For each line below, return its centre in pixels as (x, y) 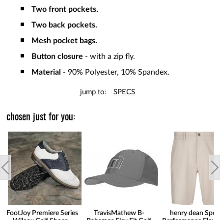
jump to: (93, 92)
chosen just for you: (41, 118)
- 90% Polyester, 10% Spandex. (116, 72)
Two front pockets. (65, 10)
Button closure (57, 57)
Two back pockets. (64, 25)
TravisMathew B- (119, 213)
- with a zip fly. (109, 57)
